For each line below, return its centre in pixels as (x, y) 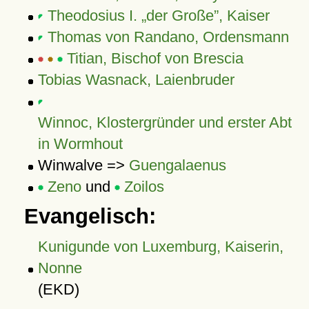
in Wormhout (80, 144)
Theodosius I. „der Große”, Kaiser (158, 16)
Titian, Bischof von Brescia (155, 58)
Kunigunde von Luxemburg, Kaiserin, (160, 247)
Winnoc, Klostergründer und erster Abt (165, 122)
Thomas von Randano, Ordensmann (168, 37)
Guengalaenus (177, 165)
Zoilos (144, 187)
